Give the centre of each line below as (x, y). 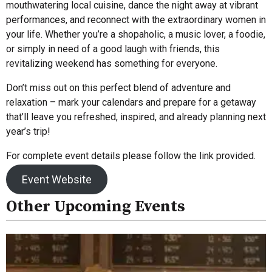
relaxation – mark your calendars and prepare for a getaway (131, 102)
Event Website (56, 179)
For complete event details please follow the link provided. (131, 155)
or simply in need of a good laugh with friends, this (113, 49)
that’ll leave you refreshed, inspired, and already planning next (136, 117)
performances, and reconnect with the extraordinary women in (136, 19)
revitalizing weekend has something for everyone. (112, 63)
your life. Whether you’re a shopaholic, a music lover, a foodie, (136, 34)
